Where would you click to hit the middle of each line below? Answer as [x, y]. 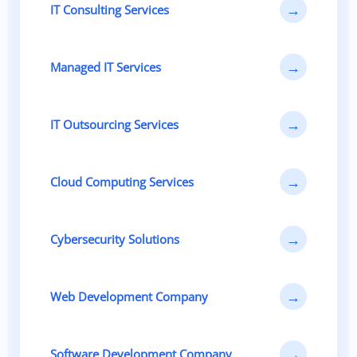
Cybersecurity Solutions [115, 239]
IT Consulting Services [110, 10]
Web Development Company [129, 296]
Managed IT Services [106, 67]
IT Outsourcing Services [114, 124]
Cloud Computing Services [122, 182]
